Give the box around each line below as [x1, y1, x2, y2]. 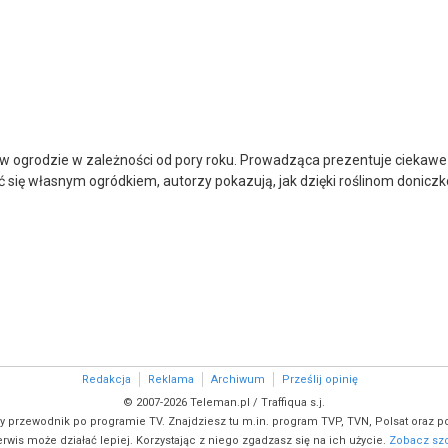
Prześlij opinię [282, 373, 358, 386]
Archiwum [211, 373, 265, 386]
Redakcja [82, 373, 131, 386]
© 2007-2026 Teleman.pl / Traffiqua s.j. [123, 396, 325, 409]
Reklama [148, 373, 194, 386]
